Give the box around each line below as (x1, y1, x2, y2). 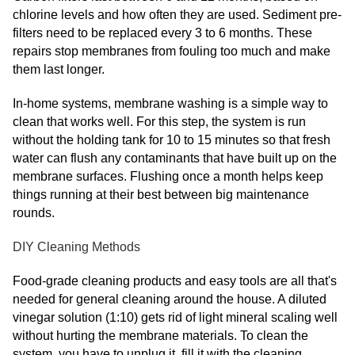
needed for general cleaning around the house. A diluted (13, 292, 326, 306)
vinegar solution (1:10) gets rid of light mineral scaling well (13, 311, 338, 324)
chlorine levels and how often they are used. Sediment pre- (13, 8, 342, 21)
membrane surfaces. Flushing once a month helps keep (13, 170, 323, 183)
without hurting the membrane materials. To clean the (13, 329, 308, 342)
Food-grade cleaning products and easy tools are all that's (13, 274, 337, 288)
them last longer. (13, 63, 105, 76)
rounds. (13, 206, 55, 219)
